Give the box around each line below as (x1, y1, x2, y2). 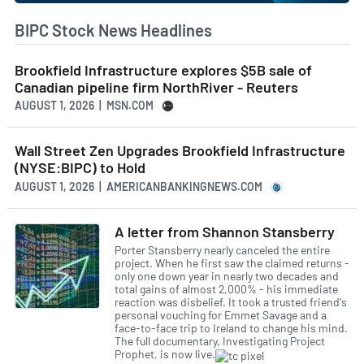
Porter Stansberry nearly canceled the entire (115, 243, 330, 258)
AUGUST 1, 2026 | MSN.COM (15, 98, 154, 113)
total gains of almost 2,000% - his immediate (115, 282, 338, 297)
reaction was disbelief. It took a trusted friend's (115, 295, 347, 310)
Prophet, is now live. (115, 347, 215, 362)
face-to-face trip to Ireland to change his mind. (115, 321, 348, 336)
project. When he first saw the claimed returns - (115, 256, 349, 271)
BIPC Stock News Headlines (15, 19, 212, 40)
